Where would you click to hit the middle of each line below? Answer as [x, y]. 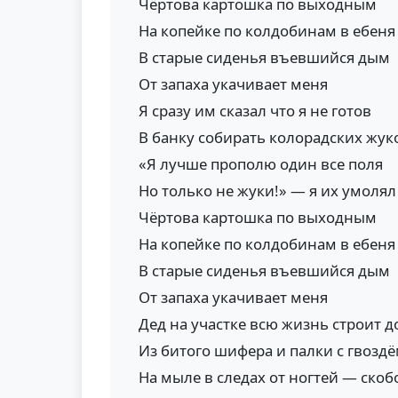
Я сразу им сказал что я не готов [255, 111]
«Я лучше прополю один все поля [261, 164]
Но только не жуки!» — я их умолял [267, 191]
